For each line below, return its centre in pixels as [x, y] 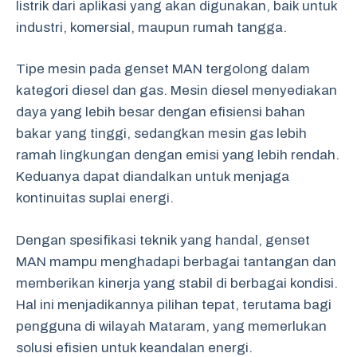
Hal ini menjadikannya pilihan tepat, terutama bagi [174, 304]
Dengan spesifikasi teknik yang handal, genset [163, 240]
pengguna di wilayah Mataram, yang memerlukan [171, 326]
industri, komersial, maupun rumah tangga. [151, 27]
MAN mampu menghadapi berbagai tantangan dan [176, 261]
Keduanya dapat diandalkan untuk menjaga [153, 177]
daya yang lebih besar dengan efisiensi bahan [161, 112]
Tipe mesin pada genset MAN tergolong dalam [163, 69]
